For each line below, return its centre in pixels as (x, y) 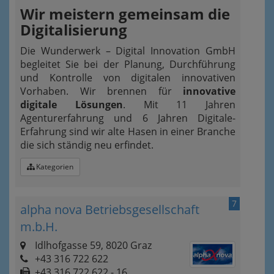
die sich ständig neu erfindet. (87, 145)
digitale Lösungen (72, 105)
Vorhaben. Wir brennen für (102, 91)
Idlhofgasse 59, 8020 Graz (92, 245)
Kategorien (54, 167)
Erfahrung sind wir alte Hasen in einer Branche (128, 131)
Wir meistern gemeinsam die (125, 14)
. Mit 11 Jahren (179, 105)
